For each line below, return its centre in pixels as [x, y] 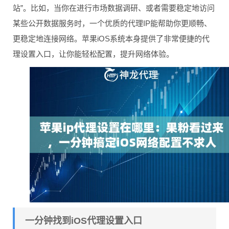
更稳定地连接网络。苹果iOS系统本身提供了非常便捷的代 [111, 39]
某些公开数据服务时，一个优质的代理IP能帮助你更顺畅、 [112, 23]
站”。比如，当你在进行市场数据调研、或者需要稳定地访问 [114, 8]
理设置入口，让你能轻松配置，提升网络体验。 [93, 54]
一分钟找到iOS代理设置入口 [84, 221]
